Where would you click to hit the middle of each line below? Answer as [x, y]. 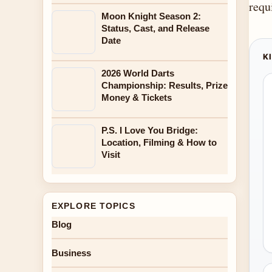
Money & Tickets [137, 97]
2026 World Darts [138, 73]
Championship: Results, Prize [165, 85]
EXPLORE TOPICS [93, 206]
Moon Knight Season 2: [151, 16]
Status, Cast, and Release [155, 28]
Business [71, 253]
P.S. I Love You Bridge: [150, 130]
